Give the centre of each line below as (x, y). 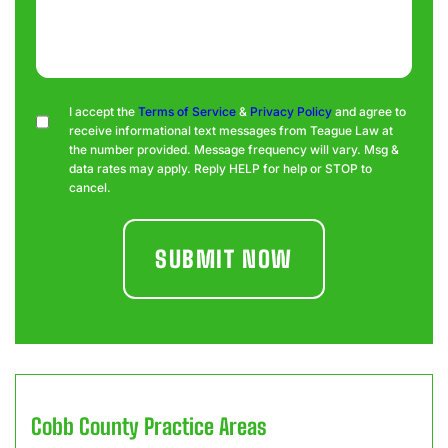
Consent (68, 113)
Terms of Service (187, 111)
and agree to (369, 111)
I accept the (103, 111)
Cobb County (85, 426)
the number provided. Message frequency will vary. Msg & (234, 149)
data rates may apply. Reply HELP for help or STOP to (220, 168)
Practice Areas (202, 426)
